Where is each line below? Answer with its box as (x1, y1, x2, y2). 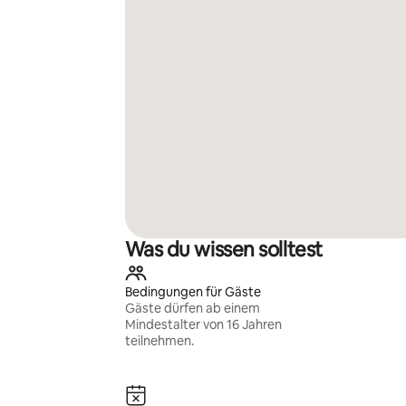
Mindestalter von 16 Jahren (124, 316, 282, 333)
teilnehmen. (124, 333, 194, 349)
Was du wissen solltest (124, 237, 323, 263)
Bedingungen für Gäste (124, 284, 261, 300)
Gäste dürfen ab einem (124, 300, 260, 316)
